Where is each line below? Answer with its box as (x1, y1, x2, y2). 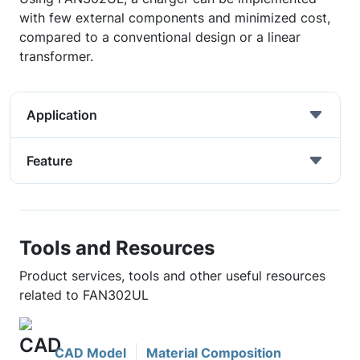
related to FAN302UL (19, 287, 149, 303)
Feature (27, 153, 72, 169)
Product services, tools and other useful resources (19, 268, 325, 284)
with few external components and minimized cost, (19, 10, 330, 26)
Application (27, 107, 97, 123)
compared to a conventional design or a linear (19, 29, 301, 45)
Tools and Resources (19, 235, 215, 260)
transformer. (19, 48, 93, 64)
